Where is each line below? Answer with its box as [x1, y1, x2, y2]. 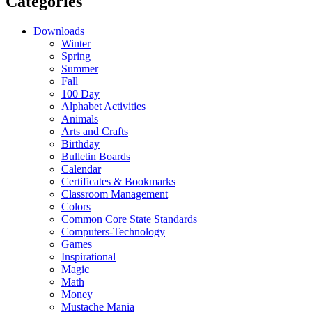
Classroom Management [61, 187, 168, 200]
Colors [61, 200, 91, 212]
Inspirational [61, 250, 116, 263]
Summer [61, 62, 98, 75]
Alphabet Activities [61, 100, 146, 112]
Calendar [61, 162, 101, 175]
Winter [61, 37, 91, 49]
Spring [61, 49, 91, 62]
